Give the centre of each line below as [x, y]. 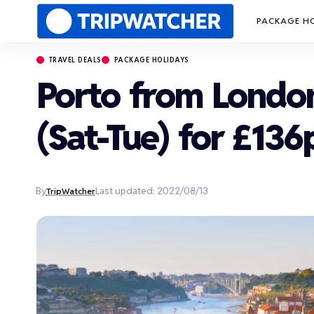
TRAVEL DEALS [75, 60]
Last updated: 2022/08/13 [151, 190]
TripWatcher [70, 191]
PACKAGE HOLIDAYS [152, 60]
